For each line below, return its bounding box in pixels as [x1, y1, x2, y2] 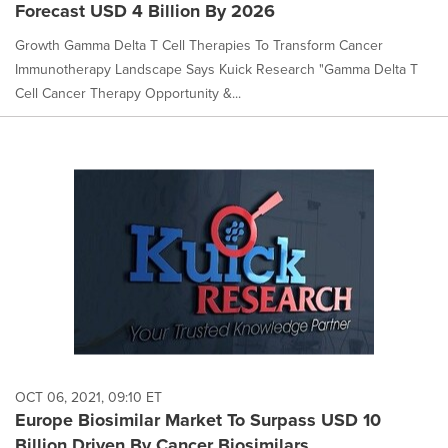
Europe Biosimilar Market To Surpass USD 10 [15, 406, 381, 433]
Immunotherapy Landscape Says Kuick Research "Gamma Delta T [15, 59, 418, 81]
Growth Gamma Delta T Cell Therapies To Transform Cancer [15, 35, 383, 57]
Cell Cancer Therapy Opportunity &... [15, 83, 241, 105]
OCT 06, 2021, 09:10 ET [15, 386, 162, 408]
